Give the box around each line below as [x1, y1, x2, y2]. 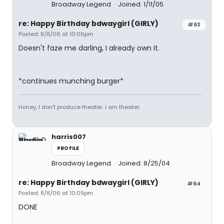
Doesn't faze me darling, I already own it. [18, 43, 159, 53]
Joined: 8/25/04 [118, 158, 170, 168]
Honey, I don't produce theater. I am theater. [18, 103, 140, 111]
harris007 [51, 132, 86, 141]
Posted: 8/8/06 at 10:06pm [18, 30, 93, 38]
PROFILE [57, 144, 79, 152]
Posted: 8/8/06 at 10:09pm [18, 189, 93, 197]
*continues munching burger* [18, 76, 123, 86]
